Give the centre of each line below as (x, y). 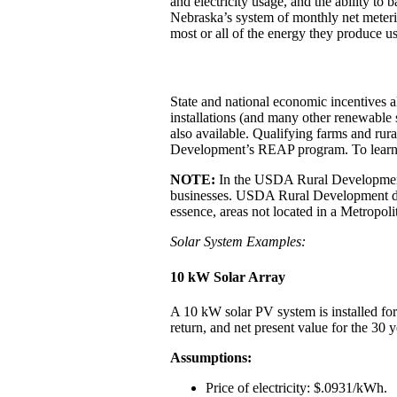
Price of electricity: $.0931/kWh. (296, 387)
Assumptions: (211, 357)
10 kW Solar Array (228, 276)
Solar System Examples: (238, 242)
